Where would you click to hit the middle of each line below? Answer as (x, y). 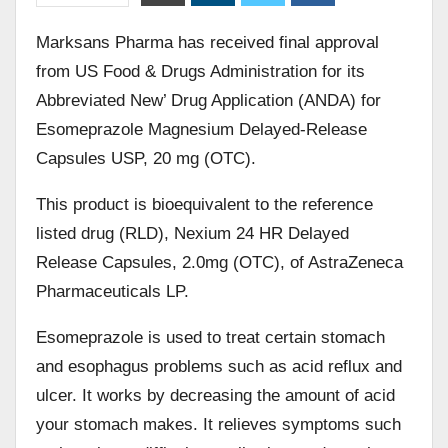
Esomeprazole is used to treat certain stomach (210, 337)
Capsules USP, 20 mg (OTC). (146, 158)
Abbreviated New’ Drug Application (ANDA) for (208, 100)
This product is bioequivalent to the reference (204, 204)
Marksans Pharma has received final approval (207, 42)
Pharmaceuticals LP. (112, 291)
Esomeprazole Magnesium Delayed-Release (201, 129)
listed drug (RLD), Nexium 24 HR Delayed (192, 233)
